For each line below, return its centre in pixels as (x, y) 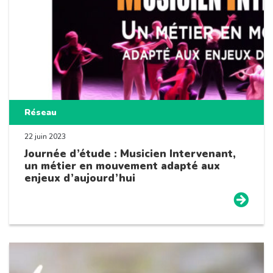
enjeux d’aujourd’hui (80, 178)
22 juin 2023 (45, 136)
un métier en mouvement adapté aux (122, 166)
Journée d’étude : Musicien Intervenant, (130, 154)
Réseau (41, 112)
